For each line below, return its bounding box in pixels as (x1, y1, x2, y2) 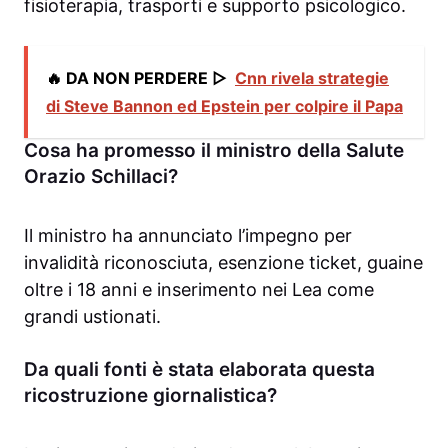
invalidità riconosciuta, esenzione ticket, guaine (24, 252, 423, 274)
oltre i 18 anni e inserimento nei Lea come (24, 279, 374, 301)
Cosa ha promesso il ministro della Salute (24, 139, 404, 163)
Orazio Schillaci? (24, 165, 178, 189)
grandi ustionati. (24, 306, 161, 328)
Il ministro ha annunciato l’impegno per (24, 225, 352, 247)
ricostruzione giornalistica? (24, 384, 277, 408)
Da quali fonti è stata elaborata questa (24, 358, 375, 382)
